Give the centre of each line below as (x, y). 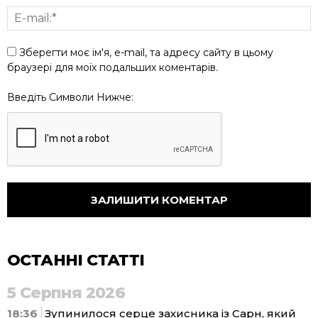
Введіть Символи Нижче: (70, 97)
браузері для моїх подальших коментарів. (113, 67)
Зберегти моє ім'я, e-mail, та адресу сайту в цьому (146, 52)
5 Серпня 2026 (66, 292)
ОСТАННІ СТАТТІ (76, 260)
